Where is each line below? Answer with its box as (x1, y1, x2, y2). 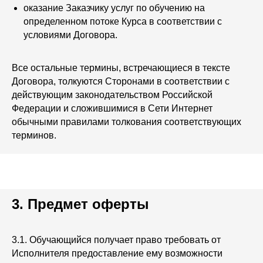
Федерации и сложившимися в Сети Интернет (12, 103, 213, 113)
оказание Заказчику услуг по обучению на (23, 3, 205, 13)
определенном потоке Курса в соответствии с (23, 16, 222, 26)
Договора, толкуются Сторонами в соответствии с (12, 76, 230, 86)
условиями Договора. (23, 30, 120, 40)
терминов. (12, 130, 56, 140)
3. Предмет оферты (12, 196, 149, 212)
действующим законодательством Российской (12, 90, 213, 100)
